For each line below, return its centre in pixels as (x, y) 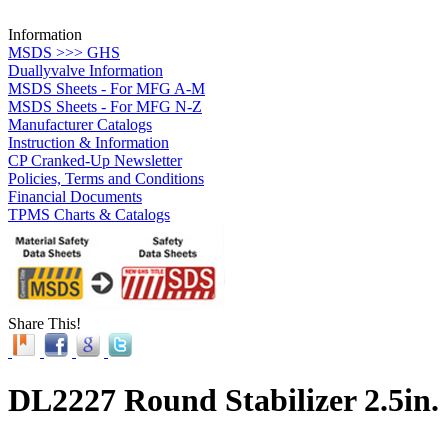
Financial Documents (75, 196)
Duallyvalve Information (85, 70)
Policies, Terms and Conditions (106, 178)
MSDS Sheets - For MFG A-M (106, 88)
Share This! (44, 323)
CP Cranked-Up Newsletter (95, 160)
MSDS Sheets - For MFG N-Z (105, 106)
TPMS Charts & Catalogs (89, 214)
